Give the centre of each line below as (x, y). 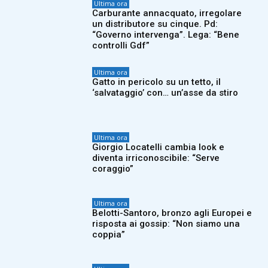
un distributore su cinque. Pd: (155, 24)
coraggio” (113, 169)
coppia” (109, 234)
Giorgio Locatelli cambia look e (159, 147)
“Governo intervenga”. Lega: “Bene (166, 34)
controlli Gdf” (121, 45)
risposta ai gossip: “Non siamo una (166, 223)
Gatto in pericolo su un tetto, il (157, 82)
